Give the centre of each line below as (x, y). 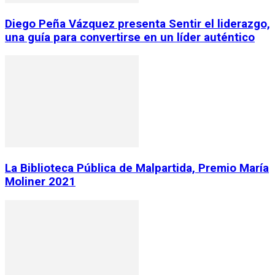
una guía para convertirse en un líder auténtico (130, 37)
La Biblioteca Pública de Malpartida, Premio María (137, 168)
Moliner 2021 (40, 182)
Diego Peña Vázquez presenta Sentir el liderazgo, (137, 24)
